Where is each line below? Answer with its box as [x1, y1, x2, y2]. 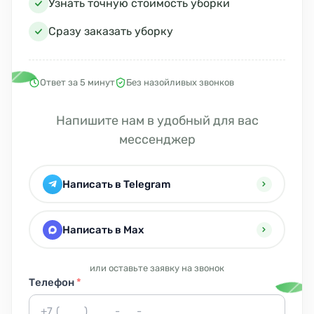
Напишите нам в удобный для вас [55, 113, 259, 129]
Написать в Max [62, 223, 144, 236]
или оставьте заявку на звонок [90, 263, 224, 274]
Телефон [29, 276, 76, 289]
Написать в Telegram [62, 177, 171, 191]
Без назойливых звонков [126, 77, 234, 88]
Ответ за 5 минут [40, 77, 115, 88]
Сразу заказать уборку [48, 25, 173, 39]
